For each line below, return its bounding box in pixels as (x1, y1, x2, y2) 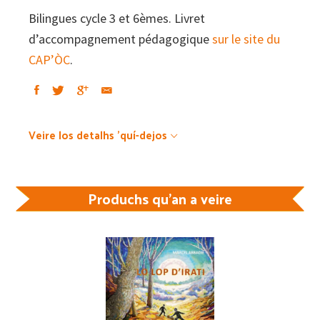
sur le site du (212, 30, 280, 47)
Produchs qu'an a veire (88, 185, 232, 211)
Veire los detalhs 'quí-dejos (29, 124, 167, 144)
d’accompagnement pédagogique (29, 30, 212, 47)
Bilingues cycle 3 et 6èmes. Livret (29, 9, 205, 26)
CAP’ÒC (29, 51, 70, 68)
